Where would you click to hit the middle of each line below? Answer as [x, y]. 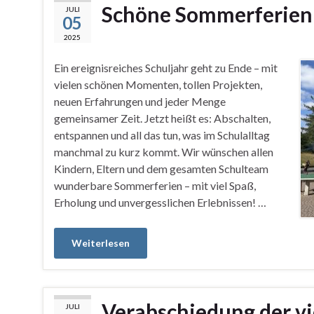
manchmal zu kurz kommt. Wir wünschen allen [163, 152]
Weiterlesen [100, 243]
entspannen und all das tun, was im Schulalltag [162, 135]
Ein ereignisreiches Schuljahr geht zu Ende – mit [165, 68]
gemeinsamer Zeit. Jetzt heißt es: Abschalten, [162, 118]
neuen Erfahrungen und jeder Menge [139, 101]
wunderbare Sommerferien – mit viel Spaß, [155, 185]
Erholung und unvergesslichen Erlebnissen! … [160, 202]
